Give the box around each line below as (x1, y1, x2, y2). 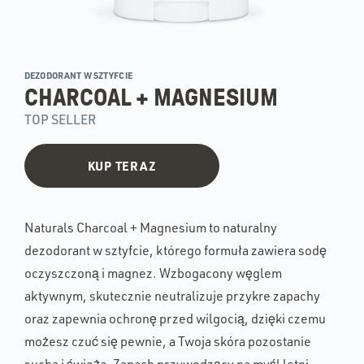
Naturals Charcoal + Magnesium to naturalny (24, 219, 277, 236)
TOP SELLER (24, 111, 96, 128)
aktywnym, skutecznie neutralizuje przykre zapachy (24, 288, 320, 305)
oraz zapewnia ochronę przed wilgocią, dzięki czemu (24, 310, 326, 327)
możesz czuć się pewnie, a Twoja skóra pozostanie (24, 333, 311, 350)
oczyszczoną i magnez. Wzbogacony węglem (24, 265, 282, 282)
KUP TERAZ (87, 158, 157, 175)
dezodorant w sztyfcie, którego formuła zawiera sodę (24, 242, 327, 259)
